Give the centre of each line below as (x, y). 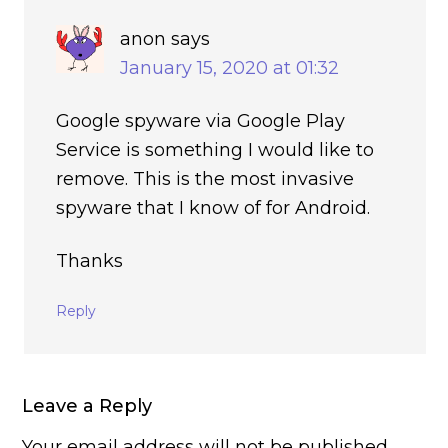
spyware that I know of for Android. (213, 207)
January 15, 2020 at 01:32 (230, 67)
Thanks (90, 260)
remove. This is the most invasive (205, 178)
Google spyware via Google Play (201, 120)
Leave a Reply (87, 405)
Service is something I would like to (215, 149)
